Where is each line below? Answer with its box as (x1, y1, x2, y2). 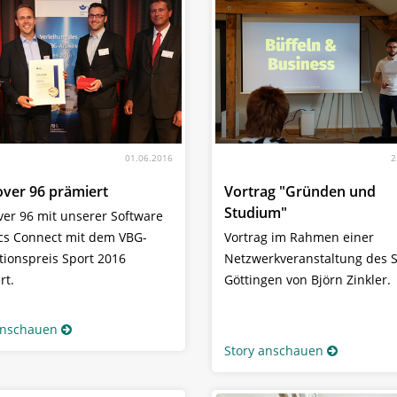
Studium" (224, 203, 287, 223)
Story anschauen (224, 342, 323, 360)
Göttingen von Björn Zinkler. (224, 271, 391, 289)
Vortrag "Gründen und (224, 182, 376, 202)
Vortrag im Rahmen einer (224, 229, 374, 246)
